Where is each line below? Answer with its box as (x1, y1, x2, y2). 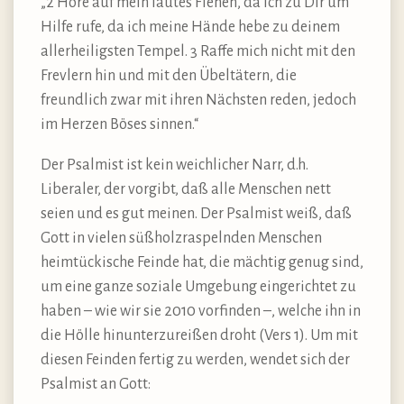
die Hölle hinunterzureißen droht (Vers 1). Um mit (41, 326, 358, 344)
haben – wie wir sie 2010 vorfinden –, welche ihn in (41, 302, 361, 319)
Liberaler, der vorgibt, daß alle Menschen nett (41, 180, 331, 197)
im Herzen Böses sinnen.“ (41, 115, 198, 133)
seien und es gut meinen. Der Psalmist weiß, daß (41, 205, 352, 222)
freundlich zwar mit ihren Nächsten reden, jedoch (41, 91, 356, 108)
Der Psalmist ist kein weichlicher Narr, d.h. (41, 156, 308, 173)
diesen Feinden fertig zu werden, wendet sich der (41, 351, 350, 368)
